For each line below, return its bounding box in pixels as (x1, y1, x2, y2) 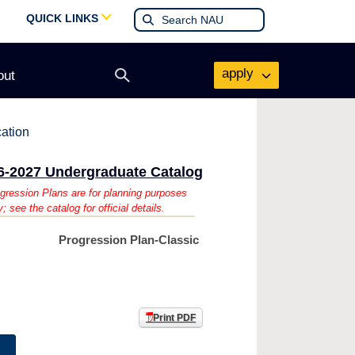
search (120, 86, 162, 102)
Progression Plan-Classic (59, 233, 199, 246)
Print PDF (153, 312, 196, 323)
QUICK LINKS (26, 12, 99, 25)
